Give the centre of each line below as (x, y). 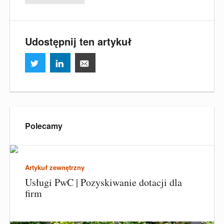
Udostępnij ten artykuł (78, 41)
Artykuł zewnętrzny (55, 167)
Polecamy (44, 125)
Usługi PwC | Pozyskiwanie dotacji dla (103, 182)
